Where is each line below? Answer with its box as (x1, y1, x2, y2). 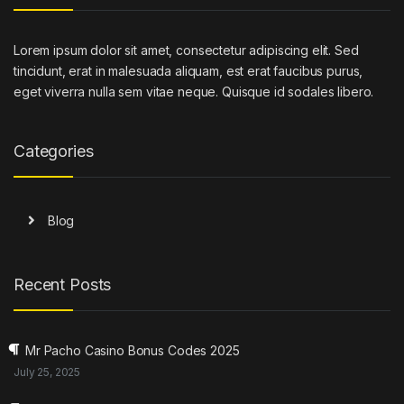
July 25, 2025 (14, 364, 81, 379)
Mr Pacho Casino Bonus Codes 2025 (25, 342, 240, 358)
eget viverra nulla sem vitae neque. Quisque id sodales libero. (14, 83, 374, 99)
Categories (14, 141, 94, 161)
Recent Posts (14, 275, 112, 295)
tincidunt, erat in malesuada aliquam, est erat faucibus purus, (14, 62, 363, 78)
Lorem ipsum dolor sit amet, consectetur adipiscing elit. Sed (14, 41, 359, 58)
